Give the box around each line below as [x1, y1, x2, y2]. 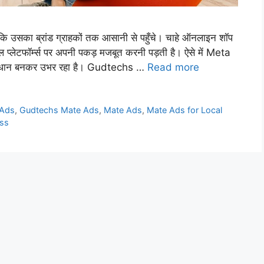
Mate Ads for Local [147, 105, 223, 115]
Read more [147, 61, 199, 73]
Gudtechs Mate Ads [19, 105, 100, 115]
